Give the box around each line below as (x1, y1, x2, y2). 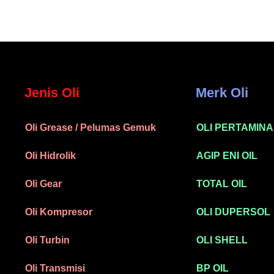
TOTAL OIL (196, 178, 247, 189)
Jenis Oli (24, 84, 80, 100)
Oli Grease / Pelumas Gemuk (25, 122, 156, 133)
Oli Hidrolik (25, 150, 76, 161)
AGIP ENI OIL (196, 150, 257, 161)
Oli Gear (25, 178, 62, 189)
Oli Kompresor (25, 206, 92, 217)
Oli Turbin (25, 234, 70, 245)
